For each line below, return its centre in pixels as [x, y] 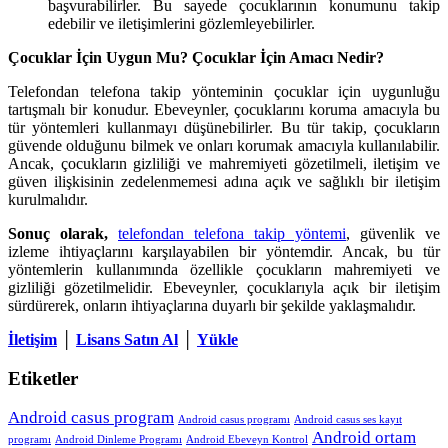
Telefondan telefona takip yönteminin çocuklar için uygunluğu [224, 91]
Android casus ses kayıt [348, 420]
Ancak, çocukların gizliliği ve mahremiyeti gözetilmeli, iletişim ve [224, 163]
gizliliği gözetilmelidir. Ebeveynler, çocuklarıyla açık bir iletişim [224, 287]
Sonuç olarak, [58, 233]
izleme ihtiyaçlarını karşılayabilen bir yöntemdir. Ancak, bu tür [224, 251]
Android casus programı [234, 420]
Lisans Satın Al [127, 339]
